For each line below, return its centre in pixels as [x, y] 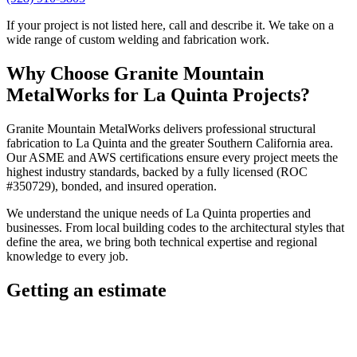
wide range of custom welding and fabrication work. [138, 39]
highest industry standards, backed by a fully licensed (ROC [157, 171]
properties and [274, 213]
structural [292, 128]
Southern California [257, 143]
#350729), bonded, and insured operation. [112, 186]
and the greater [167, 143]
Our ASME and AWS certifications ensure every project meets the [172, 157]
